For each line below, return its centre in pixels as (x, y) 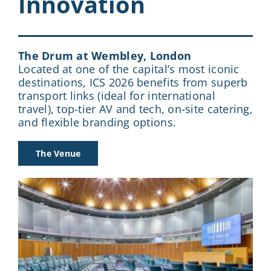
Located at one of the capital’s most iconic (129, 69)
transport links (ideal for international (116, 95)
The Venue (58, 153)
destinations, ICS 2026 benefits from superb (133, 82)
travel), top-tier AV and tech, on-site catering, (135, 109)
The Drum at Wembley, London (105, 55)
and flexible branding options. (97, 122)
